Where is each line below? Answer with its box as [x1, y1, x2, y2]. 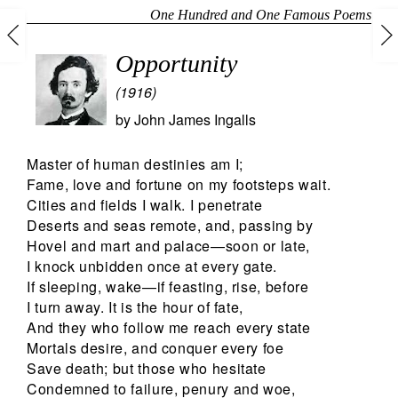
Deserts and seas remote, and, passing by [27, 215, 314, 236]
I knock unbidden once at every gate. [27, 256, 278, 277]
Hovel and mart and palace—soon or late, [27, 235, 310, 257]
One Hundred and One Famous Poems [150, 7, 371, 22]
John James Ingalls [134, 109, 256, 131]
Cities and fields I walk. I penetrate [27, 195, 263, 216]
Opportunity [115, 50, 237, 78]
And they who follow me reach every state [27, 317, 311, 338]
